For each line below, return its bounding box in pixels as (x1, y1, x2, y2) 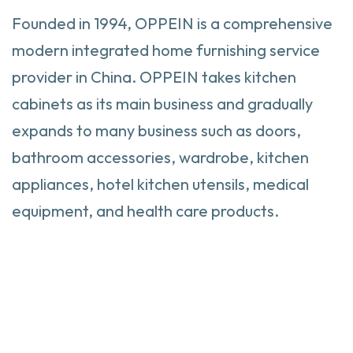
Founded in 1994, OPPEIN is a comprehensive (12, 13, 333, 34)
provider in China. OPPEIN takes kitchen (12, 67, 296, 87)
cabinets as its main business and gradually (12, 94, 313, 114)
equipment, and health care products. (12, 201, 279, 221)
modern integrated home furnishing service (12, 40, 320, 61)
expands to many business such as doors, (12, 121, 301, 141)
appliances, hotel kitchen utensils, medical (12, 174, 309, 195)
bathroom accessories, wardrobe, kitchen (12, 147, 309, 168)
